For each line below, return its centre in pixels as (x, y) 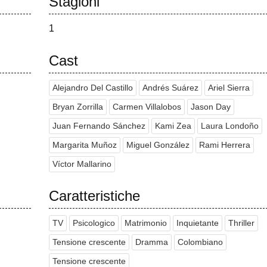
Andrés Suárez (170, 88)
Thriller (241, 223)
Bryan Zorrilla (77, 107)
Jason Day (210, 107)
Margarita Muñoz (84, 145)
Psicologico (94, 223)
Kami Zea (173, 126)
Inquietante (197, 223)
